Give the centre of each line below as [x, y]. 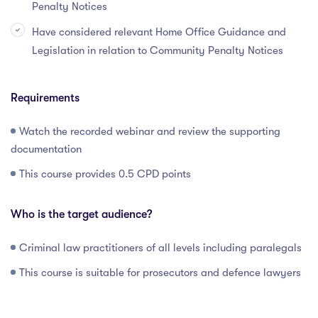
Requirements [45, 98]
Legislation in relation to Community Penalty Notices [158, 51]
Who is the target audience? [81, 215]
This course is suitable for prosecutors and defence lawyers [160, 273]
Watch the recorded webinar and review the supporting [150, 132]
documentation [46, 149]
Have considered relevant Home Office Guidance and [159, 32]
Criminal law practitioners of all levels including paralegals [160, 248]
